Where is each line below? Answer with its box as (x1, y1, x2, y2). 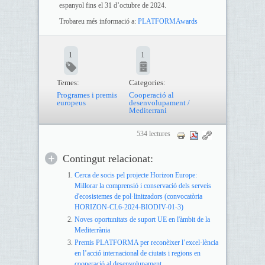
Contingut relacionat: (62, 153, 153, 164)
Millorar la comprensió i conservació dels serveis (74, 182, 211, 190)
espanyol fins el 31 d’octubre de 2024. (59, 1, 166, 9)
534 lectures (137, 130, 171, 138)
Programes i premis (56, 91, 117, 99)
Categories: (128, 78, 166, 87)
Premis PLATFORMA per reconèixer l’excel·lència (74, 238, 218, 247)
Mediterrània (74, 226, 110, 234)
